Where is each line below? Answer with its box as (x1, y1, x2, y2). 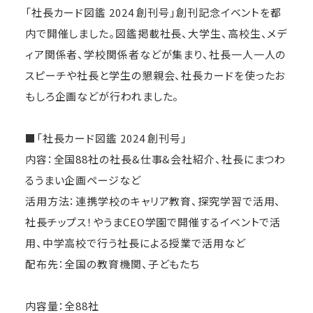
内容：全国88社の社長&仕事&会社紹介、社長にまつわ (24, 151, 286, 166)
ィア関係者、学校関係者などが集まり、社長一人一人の (24, 46, 286, 61)
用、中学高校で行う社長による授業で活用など (24, 235, 246, 250)
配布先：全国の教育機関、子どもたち (24, 256, 201, 271)
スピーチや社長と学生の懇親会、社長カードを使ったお (24, 67, 286, 82)
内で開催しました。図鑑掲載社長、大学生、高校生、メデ (24, 25, 288, 41)
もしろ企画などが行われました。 (24, 88, 180, 103)
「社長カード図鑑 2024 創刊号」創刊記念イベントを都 (24, 4, 282, 20)
